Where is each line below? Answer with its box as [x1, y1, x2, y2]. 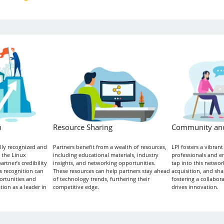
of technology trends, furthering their [52, 174, 149, 182]
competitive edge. [52, 182, 99, 190]
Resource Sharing [52, 121, 112, 132]
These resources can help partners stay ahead [52, 166, 170, 174]
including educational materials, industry [52, 150, 158, 158]
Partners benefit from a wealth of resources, [52, 142, 166, 150]
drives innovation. [171, 182, 218, 190]
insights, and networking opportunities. [52, 158, 155, 166]
